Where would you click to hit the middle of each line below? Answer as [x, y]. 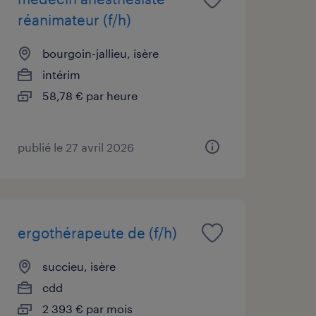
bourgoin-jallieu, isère [100, 53]
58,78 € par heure [90, 95]
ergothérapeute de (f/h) [97, 232]
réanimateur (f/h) [74, 19]
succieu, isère [79, 266]
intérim [61, 74]
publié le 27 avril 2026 [75, 147]
